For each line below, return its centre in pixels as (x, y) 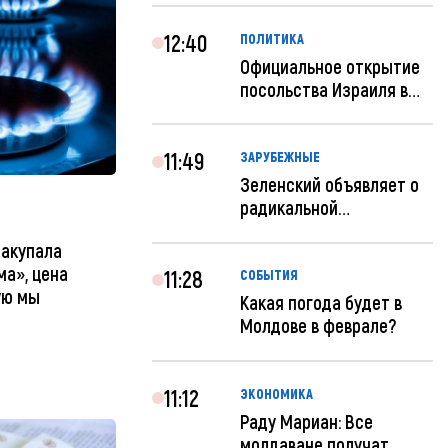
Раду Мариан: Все (307, 421)
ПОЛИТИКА (272, 38)
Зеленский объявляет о (330, 185)
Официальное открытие (330, 66)
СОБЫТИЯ (269, 275)
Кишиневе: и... (292, 112)
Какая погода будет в (321, 303)
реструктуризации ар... (328, 231)
